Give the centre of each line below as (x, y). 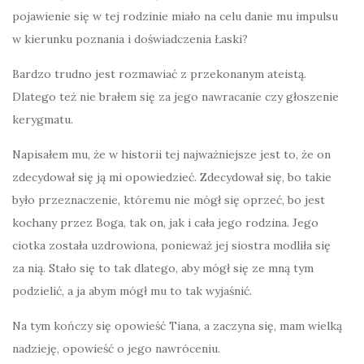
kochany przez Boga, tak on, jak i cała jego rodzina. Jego (165, 223)
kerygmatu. (43, 120)
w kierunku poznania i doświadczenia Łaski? (130, 39)
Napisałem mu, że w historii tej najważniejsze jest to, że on (171, 155)
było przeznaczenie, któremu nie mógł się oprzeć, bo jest (169, 200)
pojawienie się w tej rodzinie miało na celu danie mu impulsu (175, 17)
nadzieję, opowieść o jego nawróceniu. (116, 349)
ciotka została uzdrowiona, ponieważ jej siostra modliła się (171, 246)
